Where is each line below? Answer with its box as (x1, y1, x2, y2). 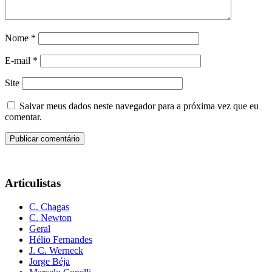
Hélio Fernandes (29, 234, 92, 245)
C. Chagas (29, 202, 69, 212)
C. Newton (29, 212, 72, 223)
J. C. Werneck (29, 245, 83, 256)
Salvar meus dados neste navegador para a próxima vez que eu (19, 100, 259, 111)
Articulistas (5, 177, 61, 190)
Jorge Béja (29, 256, 70, 267)
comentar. (5, 111, 42, 122)
